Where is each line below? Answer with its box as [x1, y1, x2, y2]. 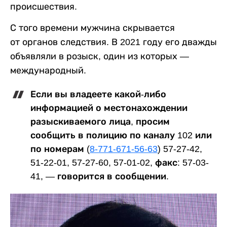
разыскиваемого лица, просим [30, 117, 170, 127]
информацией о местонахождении [30, 103, 187, 113]
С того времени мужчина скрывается [10, 23, 175, 33]
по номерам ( [30, 144, 90, 154]
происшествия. [10, 2, 77, 12]
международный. [10, 65, 86, 75]
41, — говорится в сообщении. [30, 171, 169, 181]
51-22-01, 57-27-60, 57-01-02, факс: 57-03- [30, 158, 209, 168]
